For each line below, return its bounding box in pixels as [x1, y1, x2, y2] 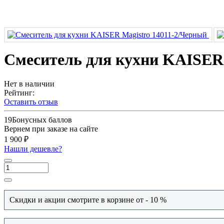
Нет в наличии [4, 79, 54, 88]
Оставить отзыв [4, 97, 58, 106]
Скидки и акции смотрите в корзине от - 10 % [9, 195, 170, 204]
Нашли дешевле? [4, 144, 62, 153]
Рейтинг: [4, 88, 34, 97]
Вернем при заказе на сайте [4, 124, 98, 133]
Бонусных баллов [12, 115, 72, 124]
